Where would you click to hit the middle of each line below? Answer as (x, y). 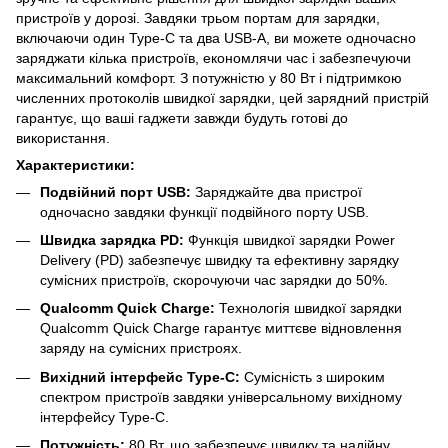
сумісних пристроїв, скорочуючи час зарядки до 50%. (214, 279)
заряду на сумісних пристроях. (141, 348)
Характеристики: (75, 164)
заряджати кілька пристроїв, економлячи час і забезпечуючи (213, 57)
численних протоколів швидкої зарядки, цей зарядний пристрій (222, 97)
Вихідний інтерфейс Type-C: (140, 376)
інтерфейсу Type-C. (104, 416)
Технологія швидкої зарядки (308, 308)
